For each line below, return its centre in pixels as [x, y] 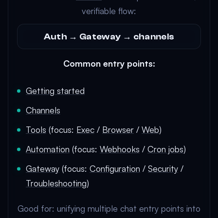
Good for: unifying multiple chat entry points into [109, 208]
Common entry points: [109, 63]
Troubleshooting [56, 183]
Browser [118, 129]
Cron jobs [165, 149]
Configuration [115, 168]
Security [163, 168]
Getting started [55, 91]
